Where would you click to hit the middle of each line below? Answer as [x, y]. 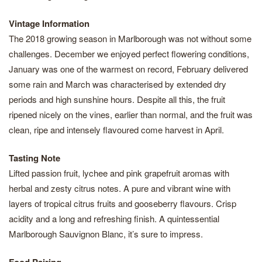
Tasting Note [35, 158]
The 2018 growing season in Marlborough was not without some [130, 38]
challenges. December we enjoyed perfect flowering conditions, [129, 54]
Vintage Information [49, 23]
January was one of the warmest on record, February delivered [128, 69]
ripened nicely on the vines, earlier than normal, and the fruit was [131, 114]
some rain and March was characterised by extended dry [118, 84]
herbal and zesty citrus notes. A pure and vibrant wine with [120, 188]
